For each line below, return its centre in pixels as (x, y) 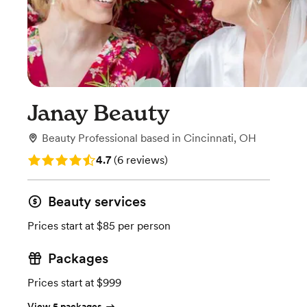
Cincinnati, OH (220, 138)
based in (162, 138)
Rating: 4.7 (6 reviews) (83, 159)
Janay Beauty (99, 113)
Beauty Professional (90, 138)
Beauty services (97, 201)
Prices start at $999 (74, 283)
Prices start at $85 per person (99, 226)
